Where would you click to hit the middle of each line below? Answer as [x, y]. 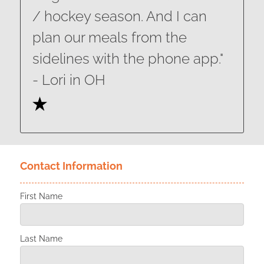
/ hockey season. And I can [119, 16]
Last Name [41, 238]
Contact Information [71, 166]
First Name [41, 196]
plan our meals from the [109, 37]
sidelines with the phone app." [129, 58]
